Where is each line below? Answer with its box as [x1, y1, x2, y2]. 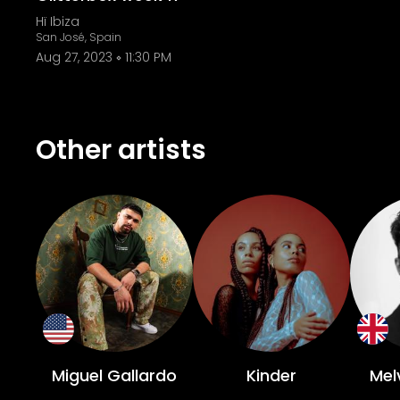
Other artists [36, 131, 206, 169]
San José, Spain [36, 29, 121, 45]
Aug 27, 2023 [36, 48, 112, 66]
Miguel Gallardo [52, 364, 177, 387]
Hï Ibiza [36, 12, 79, 30]
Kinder [246, 364, 296, 387]
